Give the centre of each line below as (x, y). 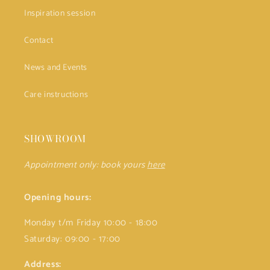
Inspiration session (60, 14)
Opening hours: (58, 197)
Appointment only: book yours (86, 165)
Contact (39, 41)
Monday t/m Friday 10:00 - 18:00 (91, 223)
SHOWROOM (55, 139)
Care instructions (56, 95)
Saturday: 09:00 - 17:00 (72, 239)
